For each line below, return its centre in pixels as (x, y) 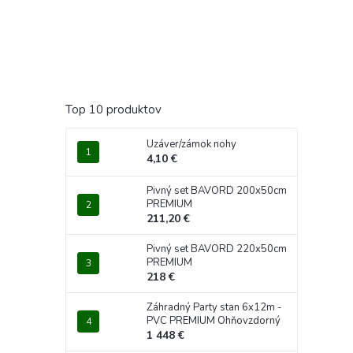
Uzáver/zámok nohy (191, 144)
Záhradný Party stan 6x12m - (214, 307)
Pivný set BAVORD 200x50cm (217, 190)
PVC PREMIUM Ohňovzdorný (214, 320)
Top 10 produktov (113, 109)
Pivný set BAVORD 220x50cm (217, 249)
